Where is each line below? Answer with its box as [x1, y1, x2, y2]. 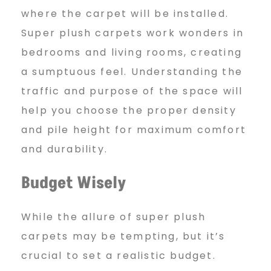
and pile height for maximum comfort [21, 122, 247, 137]
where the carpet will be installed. [21, 6, 229, 21]
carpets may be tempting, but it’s [21, 229, 226, 243]
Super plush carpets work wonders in [21, 25, 244, 40]
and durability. [21, 142, 108, 156]
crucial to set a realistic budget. [21, 248, 216, 263]
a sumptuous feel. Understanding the [21, 64, 243, 79]
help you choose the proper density [21, 103, 237, 117]
